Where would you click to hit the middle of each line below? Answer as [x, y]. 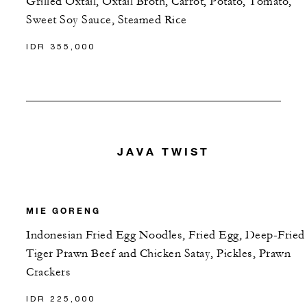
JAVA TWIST [164, 151]
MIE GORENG [63, 211]
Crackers [48, 272]
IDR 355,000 [61, 46]
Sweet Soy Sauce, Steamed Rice [107, 20]
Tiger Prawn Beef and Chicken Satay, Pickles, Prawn [158, 254]
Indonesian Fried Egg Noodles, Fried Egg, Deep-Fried [165, 235]
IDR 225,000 [61, 299]
